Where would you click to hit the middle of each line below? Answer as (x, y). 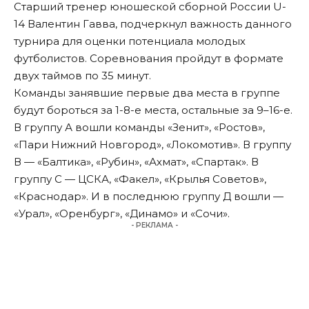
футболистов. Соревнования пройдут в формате (149, 59)
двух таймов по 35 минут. (82, 76)
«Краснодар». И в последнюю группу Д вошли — (149, 197)
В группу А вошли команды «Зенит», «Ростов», (139, 128)
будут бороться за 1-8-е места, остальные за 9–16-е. (153, 110)
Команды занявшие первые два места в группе (147, 93)
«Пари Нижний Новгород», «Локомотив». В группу (152, 145)
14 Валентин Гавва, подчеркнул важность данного (153, 24)
